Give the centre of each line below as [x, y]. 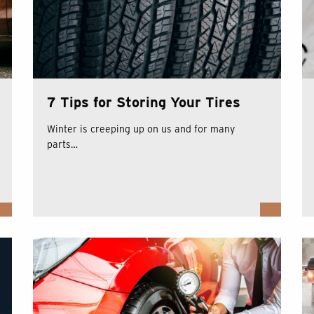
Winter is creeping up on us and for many [141, 129]
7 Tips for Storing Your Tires [144, 103]
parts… [63, 145]
